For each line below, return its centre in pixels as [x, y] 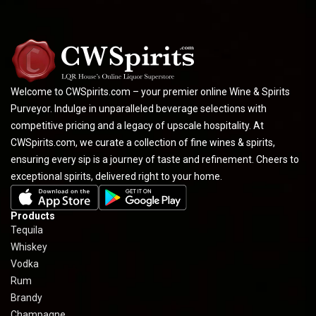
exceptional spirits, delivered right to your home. [116, 176]
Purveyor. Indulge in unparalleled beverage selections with [139, 108]
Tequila [27, 230]
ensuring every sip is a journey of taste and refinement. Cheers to [155, 159]
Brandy [26, 297]
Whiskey [29, 247]
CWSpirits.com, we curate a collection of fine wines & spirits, [143, 142]
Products [33, 215]
